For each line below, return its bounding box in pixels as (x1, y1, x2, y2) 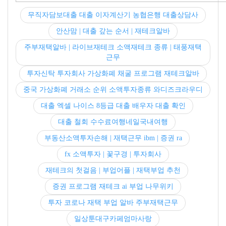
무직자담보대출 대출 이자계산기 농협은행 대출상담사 (28, 11, 198, 19)
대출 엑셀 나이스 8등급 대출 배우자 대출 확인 (40, 102, 186, 109)
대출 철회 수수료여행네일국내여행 (58, 118, 168, 126)
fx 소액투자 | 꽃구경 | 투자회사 (65, 150, 161, 158)
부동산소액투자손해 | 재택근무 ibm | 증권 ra (44, 134, 182, 142)
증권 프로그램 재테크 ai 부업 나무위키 (52, 183, 174, 190)
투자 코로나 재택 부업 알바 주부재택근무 (48, 199, 178, 206)
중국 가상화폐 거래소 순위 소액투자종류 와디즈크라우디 (23, 86, 203, 93)
